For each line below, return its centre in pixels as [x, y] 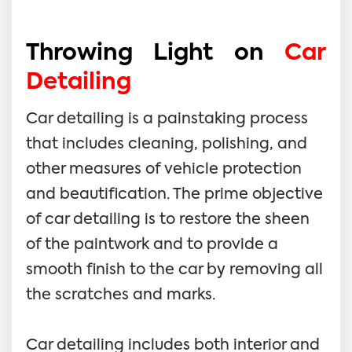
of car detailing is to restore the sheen [168, 219]
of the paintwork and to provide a [152, 244]
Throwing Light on [155, 53]
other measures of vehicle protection [164, 169]
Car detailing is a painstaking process [167, 119]
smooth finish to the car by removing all [174, 269]
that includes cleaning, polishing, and [167, 144]
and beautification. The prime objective [174, 194]
